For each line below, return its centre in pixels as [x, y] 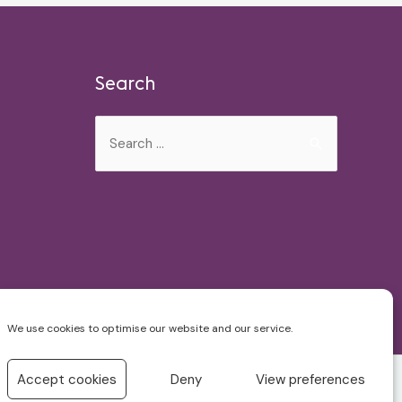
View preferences [310, 379]
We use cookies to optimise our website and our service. [150, 328]
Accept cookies [67, 379]
